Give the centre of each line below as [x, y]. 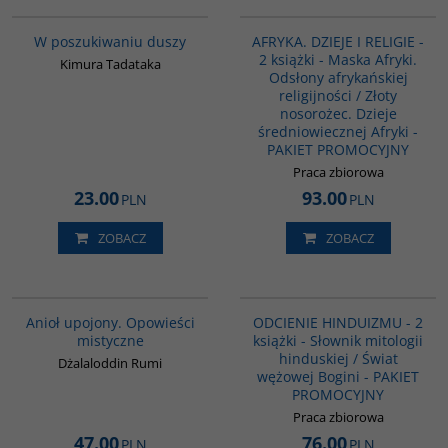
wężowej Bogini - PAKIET [338, 377]
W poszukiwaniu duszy [110, 42]
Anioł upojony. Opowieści [110, 323]
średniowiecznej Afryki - [338, 132]
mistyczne [110, 341]
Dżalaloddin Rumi [110, 363]
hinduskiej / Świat [338, 359]
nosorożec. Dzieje [338, 114]
